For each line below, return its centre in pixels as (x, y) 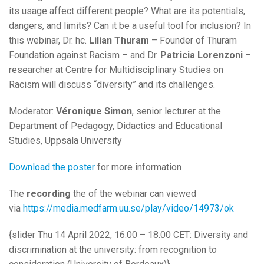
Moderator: (32, 111)
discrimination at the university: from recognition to (113, 250)
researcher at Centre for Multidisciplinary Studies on (116, 70)
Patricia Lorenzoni (202, 55)
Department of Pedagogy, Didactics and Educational (115, 126)
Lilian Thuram (119, 41)
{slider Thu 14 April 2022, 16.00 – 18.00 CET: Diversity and (128, 235)
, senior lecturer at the (176, 111)
